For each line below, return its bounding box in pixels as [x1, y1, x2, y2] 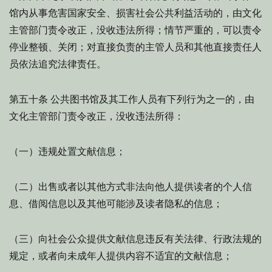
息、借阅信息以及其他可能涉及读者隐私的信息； [9, 198, 223, 209]
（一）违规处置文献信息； [9, 146, 126, 157]
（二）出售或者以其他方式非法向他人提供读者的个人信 [9, 181, 252, 192]
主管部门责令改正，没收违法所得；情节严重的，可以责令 [9, 24, 262, 36]
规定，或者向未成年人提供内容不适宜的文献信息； [9, 250, 233, 262]
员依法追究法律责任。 [9, 58, 106, 70]
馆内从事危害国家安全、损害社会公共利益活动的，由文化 [9, 7, 262, 19]
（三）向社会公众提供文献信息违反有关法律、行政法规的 [9, 233, 262, 245]
